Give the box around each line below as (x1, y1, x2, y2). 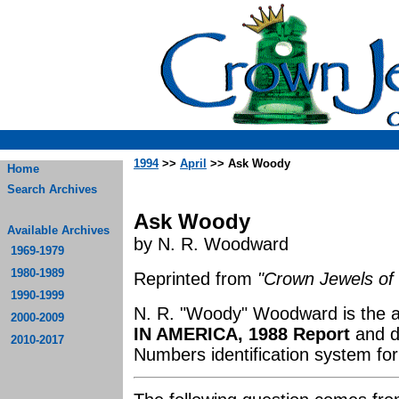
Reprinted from (134, 269, 257, 289)
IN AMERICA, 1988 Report (134, 324, 350, 344)
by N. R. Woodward (134, 234, 289, 254)
